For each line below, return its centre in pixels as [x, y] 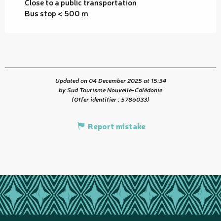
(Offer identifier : [96, 99]
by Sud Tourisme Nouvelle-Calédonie [110, 89]
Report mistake [116, 126]
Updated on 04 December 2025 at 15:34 [110, 80]
